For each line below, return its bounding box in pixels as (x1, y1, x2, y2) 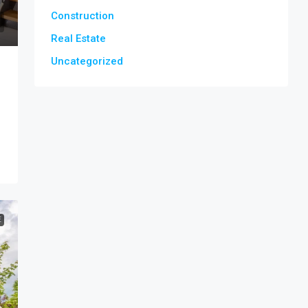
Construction (51, 10, 114, 22)
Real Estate (51, 32, 106, 45)
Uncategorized (51, 55, 123, 67)
